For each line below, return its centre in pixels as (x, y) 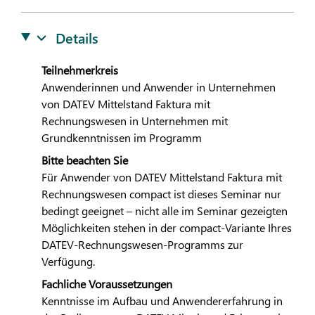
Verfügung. (68, 261)
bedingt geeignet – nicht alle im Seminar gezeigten (164, 210)
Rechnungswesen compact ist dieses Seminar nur (161, 193)
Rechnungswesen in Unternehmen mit (134, 120)
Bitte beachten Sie (84, 160)
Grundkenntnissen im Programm (121, 137)
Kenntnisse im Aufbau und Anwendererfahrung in (162, 301)
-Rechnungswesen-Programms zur (158, 244)
